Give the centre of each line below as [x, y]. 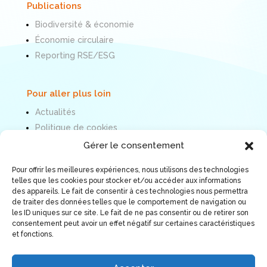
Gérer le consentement [133, 145]
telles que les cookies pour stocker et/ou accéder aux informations [126, 181]
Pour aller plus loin [69, 93]
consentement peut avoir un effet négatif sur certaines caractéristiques [133, 223]
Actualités [55, 112]
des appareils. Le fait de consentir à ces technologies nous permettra [130, 191]
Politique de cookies [76, 127]
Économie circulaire [74, 40]
